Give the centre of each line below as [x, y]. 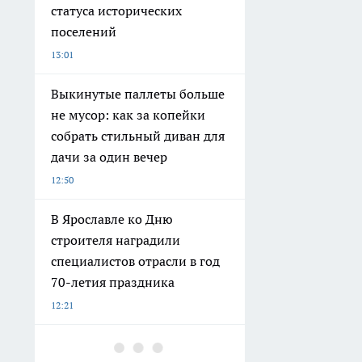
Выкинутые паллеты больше [138, 93]
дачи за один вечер [109, 156]
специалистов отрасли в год [135, 261]
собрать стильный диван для [138, 135]
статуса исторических [116, 10]
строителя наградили [116, 240]
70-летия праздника [113, 282]
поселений [84, 31]
